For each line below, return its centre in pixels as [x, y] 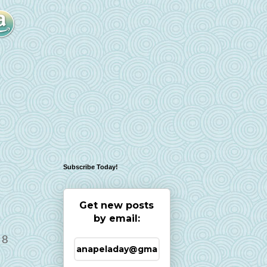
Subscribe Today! [90, 167]
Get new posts [117, 205]
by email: [117, 218]
